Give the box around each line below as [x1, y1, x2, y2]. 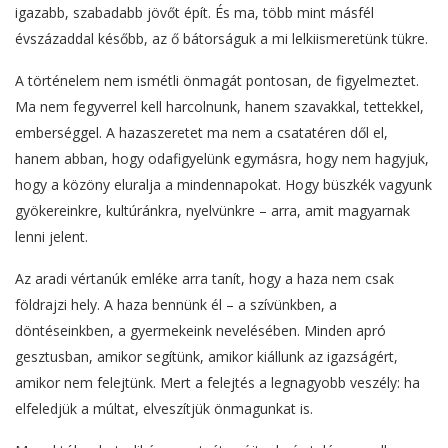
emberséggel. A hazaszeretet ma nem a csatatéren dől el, [15, 122, 388, 142]
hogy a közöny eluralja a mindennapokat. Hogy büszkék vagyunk [15, 174, 432, 194]
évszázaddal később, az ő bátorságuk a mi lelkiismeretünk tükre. [15, 28, 428, 48]
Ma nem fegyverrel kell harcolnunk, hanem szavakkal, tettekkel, [15, 96, 424, 116]
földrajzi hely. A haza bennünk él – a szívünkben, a [15, 294, 337, 314]
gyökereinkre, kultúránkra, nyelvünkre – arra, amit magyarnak [15, 200, 410, 220]
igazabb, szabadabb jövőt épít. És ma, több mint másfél [15, 2, 374, 22]
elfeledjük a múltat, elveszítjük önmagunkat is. [15, 398, 313, 418]
